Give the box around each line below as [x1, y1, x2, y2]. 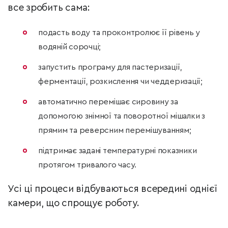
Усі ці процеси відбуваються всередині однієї [8, 184, 217, 194]
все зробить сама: [8, 3, 90, 13]
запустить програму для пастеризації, [38, 63, 182, 72]
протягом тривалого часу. [38, 161, 136, 169]
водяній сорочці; [38, 43, 101, 51]
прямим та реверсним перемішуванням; [38, 126, 191, 135]
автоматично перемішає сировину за [38, 98, 178, 106]
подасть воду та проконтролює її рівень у [38, 28, 200, 37]
